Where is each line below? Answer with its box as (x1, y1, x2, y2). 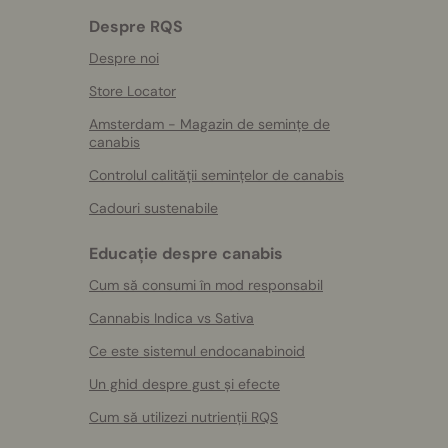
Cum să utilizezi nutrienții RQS (89, 408, 278, 426)
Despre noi (89, 49, 159, 67)
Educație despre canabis (89, 243, 283, 264)
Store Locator (89, 82, 176, 100)
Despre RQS (89, 16, 183, 37)
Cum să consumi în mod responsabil (89, 276, 323, 294)
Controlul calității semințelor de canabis (89, 166, 344, 184)
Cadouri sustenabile (89, 199, 218, 217)
